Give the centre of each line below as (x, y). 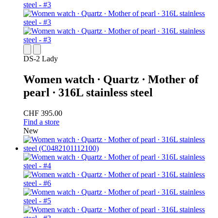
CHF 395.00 (43, 113)
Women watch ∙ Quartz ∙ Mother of (111, 80)
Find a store (41, 122)
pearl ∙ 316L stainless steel (88, 93)
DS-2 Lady (41, 59)
